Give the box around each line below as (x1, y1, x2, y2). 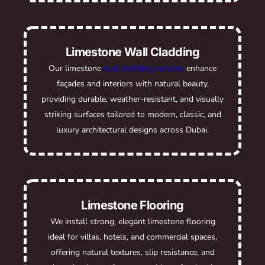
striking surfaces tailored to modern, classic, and (44, 108, 221, 120)
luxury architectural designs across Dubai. (56, 124, 209, 135)
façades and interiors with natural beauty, (56, 77, 209, 89)
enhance (184, 62, 216, 74)
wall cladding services (104, 62, 184, 74)
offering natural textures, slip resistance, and (50, 246, 215, 258)
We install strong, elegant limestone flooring (50, 215, 215, 227)
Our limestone (49, 62, 104, 74)
